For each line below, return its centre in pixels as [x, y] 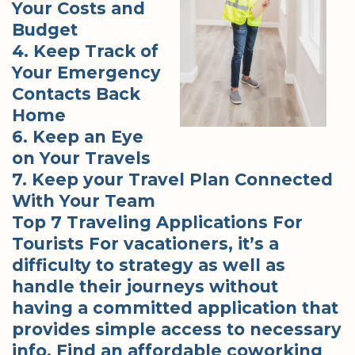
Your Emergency [86, 72]
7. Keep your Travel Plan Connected [172, 179]
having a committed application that [175, 307]
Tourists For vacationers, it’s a [145, 243]
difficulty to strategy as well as [149, 265]
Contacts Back [76, 94]
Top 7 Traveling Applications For [157, 222]
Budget [45, 29]
